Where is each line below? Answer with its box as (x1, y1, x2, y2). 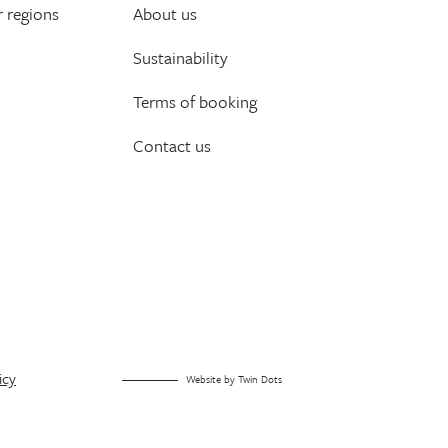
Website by (183, 370, 238, 387)
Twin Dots (238, 370, 282, 387)
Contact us (133, 132, 212, 158)
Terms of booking (133, 88, 258, 114)
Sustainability (133, 44, 229, 70)
